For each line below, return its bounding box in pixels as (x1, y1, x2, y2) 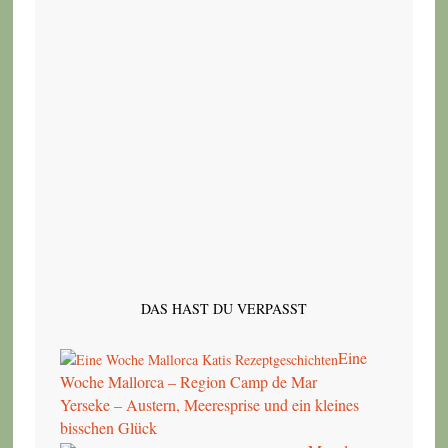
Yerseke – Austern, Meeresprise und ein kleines (59, 394, 359, 416)
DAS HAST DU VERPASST (140, 298, 307, 318)
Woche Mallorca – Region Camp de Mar (59, 371, 317, 393)
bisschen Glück (59, 417, 157, 439)
